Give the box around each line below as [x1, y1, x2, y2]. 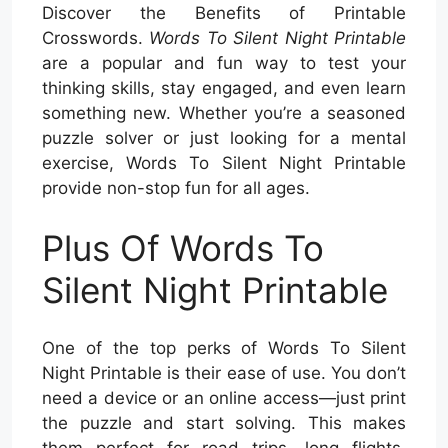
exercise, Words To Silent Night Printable [42, 153, 406, 174]
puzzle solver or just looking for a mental [42, 128, 406, 149]
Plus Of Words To [42, 226, 324, 269]
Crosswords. [42, 28, 150, 49]
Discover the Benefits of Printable [42, 3, 406, 24]
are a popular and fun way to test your [42, 53, 406, 74]
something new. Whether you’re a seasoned [42, 103, 406, 124]
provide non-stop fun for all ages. [42, 178, 310, 199]
